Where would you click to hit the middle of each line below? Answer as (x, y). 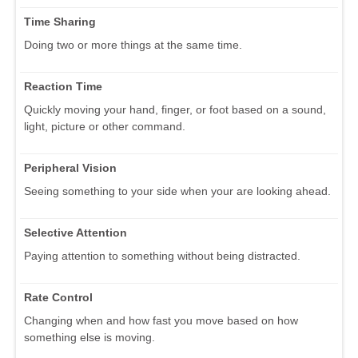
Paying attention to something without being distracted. (162, 255)
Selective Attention (76, 232)
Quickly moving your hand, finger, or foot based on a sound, (175, 109)
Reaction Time (63, 86)
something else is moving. (89, 337)
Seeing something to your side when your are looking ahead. (177, 191)
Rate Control (58, 297)
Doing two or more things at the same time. (133, 44)
